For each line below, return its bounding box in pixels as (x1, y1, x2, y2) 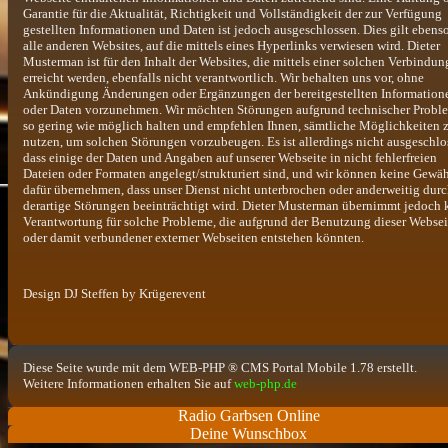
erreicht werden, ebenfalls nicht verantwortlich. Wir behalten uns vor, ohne (23, 69, 424, 85)
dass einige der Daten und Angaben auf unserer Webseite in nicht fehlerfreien (23, 149, 437, 165)
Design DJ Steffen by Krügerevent (23, 285, 206, 301)
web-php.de (234, 375, 297, 391)
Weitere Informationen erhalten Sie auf (23, 375, 234, 391)
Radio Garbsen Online (177, 406, 320, 424)
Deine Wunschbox (190, 424, 307, 442)
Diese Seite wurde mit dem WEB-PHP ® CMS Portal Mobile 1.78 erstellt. (23, 359, 417, 375)
